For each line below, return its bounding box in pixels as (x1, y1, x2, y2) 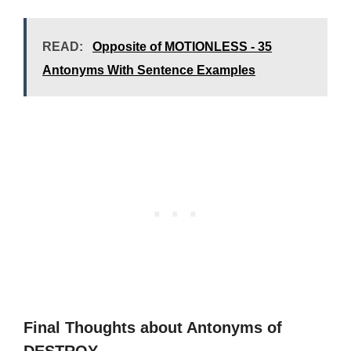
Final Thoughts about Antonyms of (24, 319, 282, 336)
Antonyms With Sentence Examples (42, 63, 255, 77)
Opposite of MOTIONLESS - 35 (92, 40, 272, 53)
